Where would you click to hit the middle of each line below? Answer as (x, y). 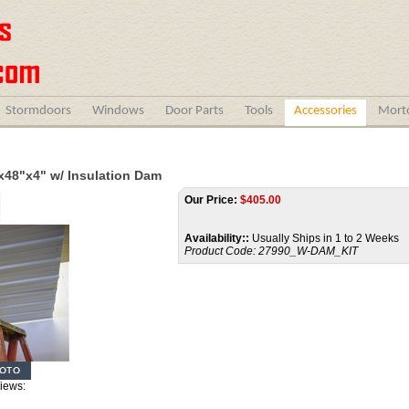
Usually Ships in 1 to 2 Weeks (324, 238)
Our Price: (211, 200)
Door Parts (194, 111)
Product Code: (220, 251)
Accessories (325, 111)
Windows (118, 111)
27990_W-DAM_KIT (308, 251)
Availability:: (217, 238)
